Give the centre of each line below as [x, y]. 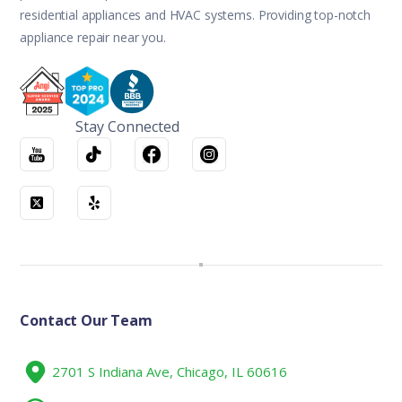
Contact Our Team [86, 321]
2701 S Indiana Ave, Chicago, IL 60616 [170, 372]
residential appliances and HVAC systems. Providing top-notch [195, 14]
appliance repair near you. [93, 37]
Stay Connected [128, 127]
